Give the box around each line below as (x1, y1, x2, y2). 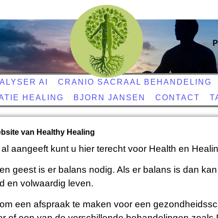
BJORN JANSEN (73, 93, 145, 102)
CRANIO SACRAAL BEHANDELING (57, 78, 212, 86)
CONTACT (155, 93, 200, 102)
